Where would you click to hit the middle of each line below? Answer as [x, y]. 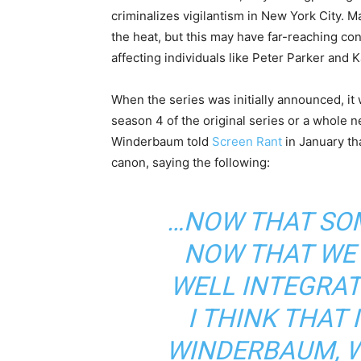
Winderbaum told [162, 142]
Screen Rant [247, 142]
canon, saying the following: [191, 163]
